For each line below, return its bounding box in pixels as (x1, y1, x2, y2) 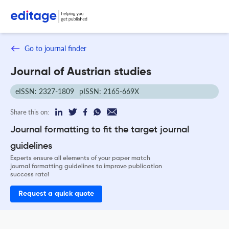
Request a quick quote (18, 190, 94, 197)
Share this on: (10, 107, 49, 116)
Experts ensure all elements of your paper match (10, 155, 150, 162)
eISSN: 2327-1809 (15, 86, 74, 96)
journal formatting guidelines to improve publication (10, 163, 162, 170)
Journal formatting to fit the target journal (10, 125, 189, 134)
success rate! (10, 171, 49, 178)
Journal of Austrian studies (10, 66, 151, 78)
